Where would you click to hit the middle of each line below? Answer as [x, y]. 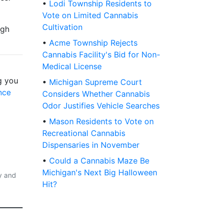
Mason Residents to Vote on [101, 122]
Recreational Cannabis [84, 133]
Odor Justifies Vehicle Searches [101, 106]
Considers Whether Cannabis [96, 94]
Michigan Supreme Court [96, 82]
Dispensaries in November [91, 145]
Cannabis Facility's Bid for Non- [101, 55]
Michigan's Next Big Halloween [100, 173]
